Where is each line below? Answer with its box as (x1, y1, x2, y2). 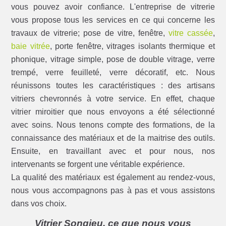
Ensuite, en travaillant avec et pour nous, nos (11, 147, 215, 156)
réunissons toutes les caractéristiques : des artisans (11, 81, 215, 90)
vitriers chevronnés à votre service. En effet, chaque (11, 94, 215, 103)
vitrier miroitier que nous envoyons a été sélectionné (11, 107, 215, 117)
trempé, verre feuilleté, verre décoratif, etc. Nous (11, 68, 215, 77)
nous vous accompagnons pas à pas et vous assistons (11, 186, 215, 195)
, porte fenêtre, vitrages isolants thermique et (49, 42, 215, 51)
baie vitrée (11, 42, 50, 51)
